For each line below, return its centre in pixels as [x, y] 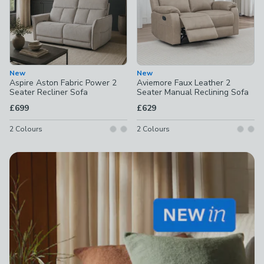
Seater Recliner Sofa [49, 92]
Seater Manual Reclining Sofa [193, 92]
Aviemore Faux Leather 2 [184, 83]
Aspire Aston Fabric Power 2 [63, 83]
